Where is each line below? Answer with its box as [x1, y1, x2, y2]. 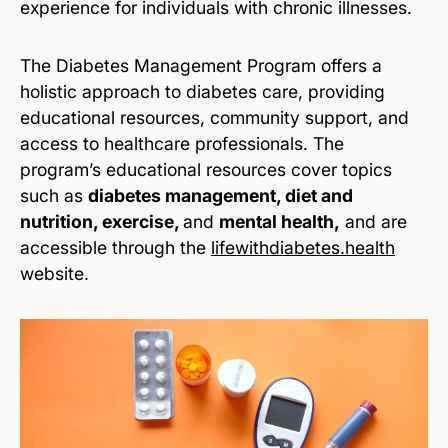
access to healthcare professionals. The [20, 132, 344, 154]
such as [20, 184, 88, 206]
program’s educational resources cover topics [20, 158, 392, 180]
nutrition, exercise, [20, 210, 183, 232]
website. [20, 262, 89, 284]
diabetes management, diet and [88, 184, 353, 206]
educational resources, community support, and [20, 106, 409, 128]
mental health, [219, 210, 340, 232]
